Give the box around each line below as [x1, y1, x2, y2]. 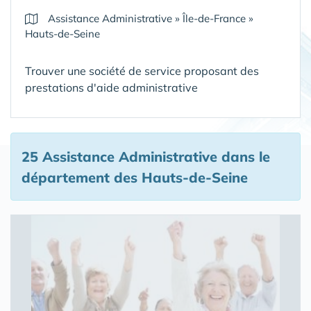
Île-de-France [183, 12, 246, 25]
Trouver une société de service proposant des [25, 64, 259, 78]
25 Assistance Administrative [22, 148, 217, 165]
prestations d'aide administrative [25, 81, 198, 94]
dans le [217, 148, 270, 165]
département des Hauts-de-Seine [22, 169, 248, 186]
